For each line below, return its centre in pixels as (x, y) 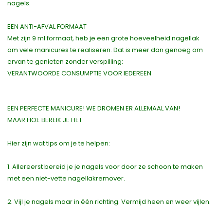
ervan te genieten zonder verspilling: (65, 62)
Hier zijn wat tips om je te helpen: (59, 144)
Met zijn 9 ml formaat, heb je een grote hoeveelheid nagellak (103, 38)
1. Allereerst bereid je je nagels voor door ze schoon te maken (105, 167)
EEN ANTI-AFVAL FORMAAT (47, 27)
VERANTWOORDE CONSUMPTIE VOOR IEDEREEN (79, 73)
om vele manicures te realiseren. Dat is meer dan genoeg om (105, 50)
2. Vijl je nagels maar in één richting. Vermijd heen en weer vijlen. (109, 202)
